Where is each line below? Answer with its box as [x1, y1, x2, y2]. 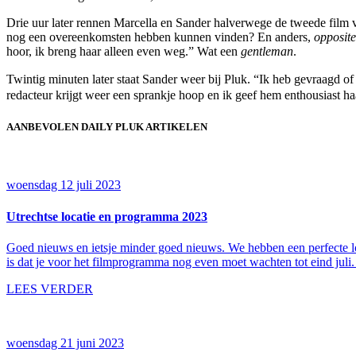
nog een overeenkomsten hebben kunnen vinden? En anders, [6, 30, 314, 44]
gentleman [241, 44, 293, 59]
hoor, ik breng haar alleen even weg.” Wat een [6, 44, 241, 59]
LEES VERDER [6, 281, 93, 296]
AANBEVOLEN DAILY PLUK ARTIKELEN [6, 121, 207, 133]
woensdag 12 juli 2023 [6, 178, 121, 192]
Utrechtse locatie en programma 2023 [6, 209, 207, 223]
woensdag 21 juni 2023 [6, 335, 124, 350]
